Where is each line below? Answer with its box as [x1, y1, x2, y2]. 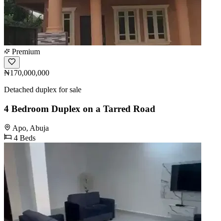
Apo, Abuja [12, 123, 49, 132]
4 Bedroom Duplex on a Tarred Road [4, 104, 155, 114]
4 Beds [12, 133, 36, 142]
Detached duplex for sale [4, 85, 81, 94]
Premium [10, 47, 40, 56]
